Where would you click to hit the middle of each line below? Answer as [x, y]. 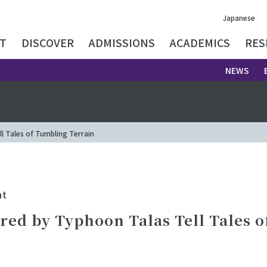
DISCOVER [48, 42]
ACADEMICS [200, 42]
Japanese [239, 17]
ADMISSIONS [122, 42]
